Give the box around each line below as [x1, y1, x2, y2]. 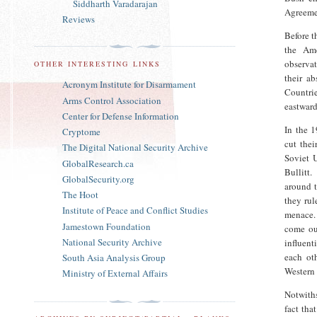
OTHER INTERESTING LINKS [34, 59, 161, 69]
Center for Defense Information [62, 109, 179, 122]
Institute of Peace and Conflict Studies [62, 204, 208, 217]
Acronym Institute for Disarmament [62, 78, 196, 91]
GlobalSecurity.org [62, 172, 134, 185]
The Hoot [62, 188, 98, 202]
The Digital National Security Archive [62, 141, 208, 154]
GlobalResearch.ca [62, 156, 134, 170]
